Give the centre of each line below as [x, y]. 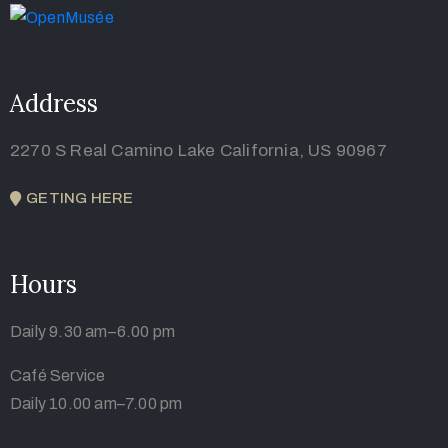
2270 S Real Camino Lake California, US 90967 [198, 150]
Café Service [58, 375]
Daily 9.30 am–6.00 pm [93, 331]
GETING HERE [80, 197]
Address [54, 103]
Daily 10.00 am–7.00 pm [96, 403]
